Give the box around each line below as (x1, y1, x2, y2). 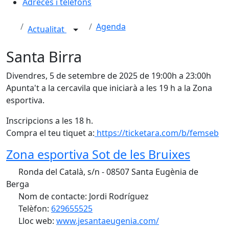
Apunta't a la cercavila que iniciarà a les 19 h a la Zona (6, 82, 212, 94)
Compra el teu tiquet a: (6, 127, 95, 139)
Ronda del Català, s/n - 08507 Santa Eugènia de (16, 166, 198, 177)
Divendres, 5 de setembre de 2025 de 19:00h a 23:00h (6, 70, 211, 81)
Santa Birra (6, 47, 82, 66)
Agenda (96, 21, 126, 32)
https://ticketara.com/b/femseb (95, 127, 219, 139)
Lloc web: (16, 215, 56, 226)
